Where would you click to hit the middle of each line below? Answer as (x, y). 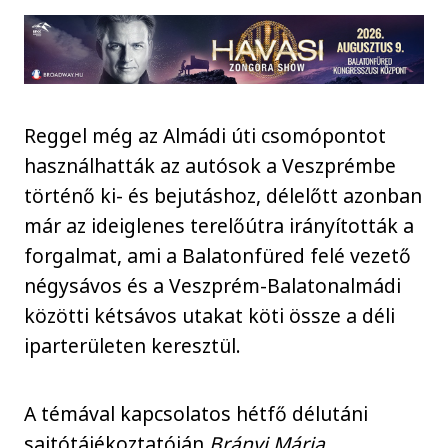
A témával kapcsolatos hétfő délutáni (196, 414)
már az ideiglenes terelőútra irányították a (219, 225)
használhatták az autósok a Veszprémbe (210, 165)
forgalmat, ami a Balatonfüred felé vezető (218, 255)
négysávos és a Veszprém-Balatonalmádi (213, 285)
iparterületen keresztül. (133, 345)
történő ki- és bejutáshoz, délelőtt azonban (223, 195)
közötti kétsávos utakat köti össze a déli (210, 315)
